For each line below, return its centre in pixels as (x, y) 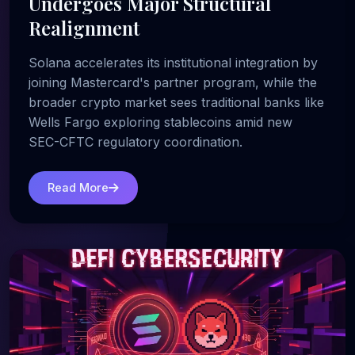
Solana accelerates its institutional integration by (173, 62)
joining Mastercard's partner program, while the (173, 82)
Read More (78, 188)
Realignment (84, 27)
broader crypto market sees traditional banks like (176, 102)
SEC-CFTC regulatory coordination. (136, 141)
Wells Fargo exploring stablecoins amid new (160, 122)
